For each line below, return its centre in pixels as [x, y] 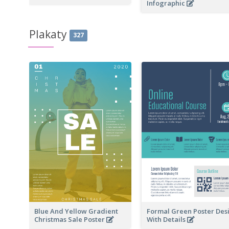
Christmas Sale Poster [70, 219]
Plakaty [48, 34]
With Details [167, 219]
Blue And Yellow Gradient [76, 211]
